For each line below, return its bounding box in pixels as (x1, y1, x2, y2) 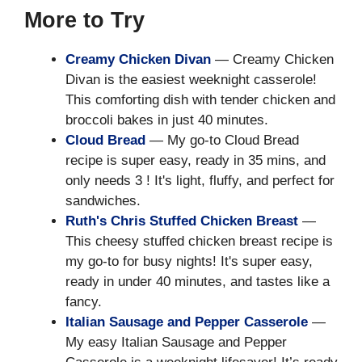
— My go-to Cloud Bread (145, 132, 299, 148)
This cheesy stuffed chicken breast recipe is (65, 233, 333, 249)
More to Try (24, 7, 145, 32)
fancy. (65, 293, 102, 309)
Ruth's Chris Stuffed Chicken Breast (65, 213, 298, 229)
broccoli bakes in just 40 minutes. (65, 112, 268, 128)
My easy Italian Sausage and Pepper (65, 334, 287, 350)
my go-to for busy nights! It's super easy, (65, 253, 313, 269)
